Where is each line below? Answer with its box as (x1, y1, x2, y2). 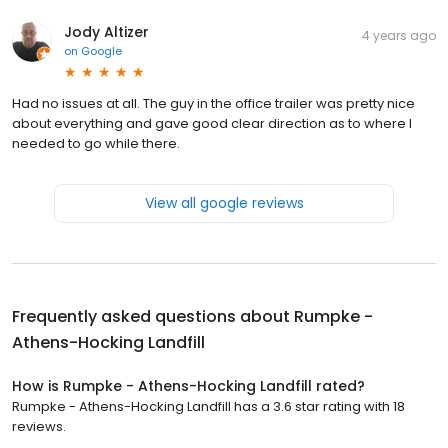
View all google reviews (144, 192, 304, 213)
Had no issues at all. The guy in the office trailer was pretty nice (12, 93, 415, 113)
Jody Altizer (64, 21, 149, 42)
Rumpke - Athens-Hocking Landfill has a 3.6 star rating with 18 (12, 396, 405, 416)
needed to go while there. (12, 133, 180, 153)
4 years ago (362, 26, 436, 44)
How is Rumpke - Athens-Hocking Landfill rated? (12, 375, 365, 396)
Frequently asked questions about (12, 304, 294, 328)
